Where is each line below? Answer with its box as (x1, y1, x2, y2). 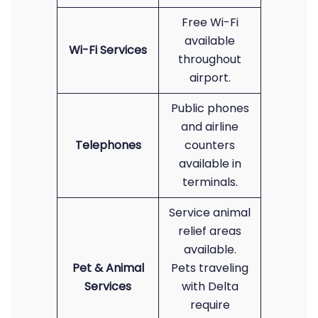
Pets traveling (171, 260, 248, 276)
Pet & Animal (72, 260, 144, 276)
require (190, 297, 230, 313)
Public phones (170, 100, 249, 116)
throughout (178, 51, 241, 67)
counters (185, 137, 235, 153)
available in (178, 155, 241, 172)
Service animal (169, 204, 251, 221)
